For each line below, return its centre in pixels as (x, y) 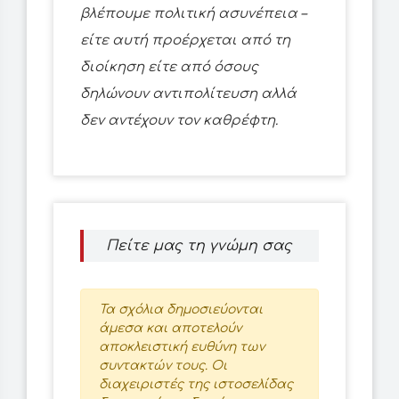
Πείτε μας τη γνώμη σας (199, 246)
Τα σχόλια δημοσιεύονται (181, 310)
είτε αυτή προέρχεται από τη (185, 41)
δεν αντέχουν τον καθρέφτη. (179, 121)
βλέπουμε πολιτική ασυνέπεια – (193, 14)
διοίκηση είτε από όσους (169, 68)
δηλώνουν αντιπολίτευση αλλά (188, 94)
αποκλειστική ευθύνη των (182, 347)
